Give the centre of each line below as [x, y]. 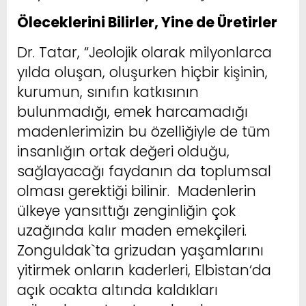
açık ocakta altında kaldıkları [117, 290]
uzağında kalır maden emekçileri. [132, 230]
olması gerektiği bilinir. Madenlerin [137, 191]
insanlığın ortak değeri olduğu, [123, 151]
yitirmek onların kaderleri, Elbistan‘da [144, 270]
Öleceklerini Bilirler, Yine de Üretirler [147, 22]
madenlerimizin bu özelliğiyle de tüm [144, 131]
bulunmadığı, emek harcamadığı [133, 111]
